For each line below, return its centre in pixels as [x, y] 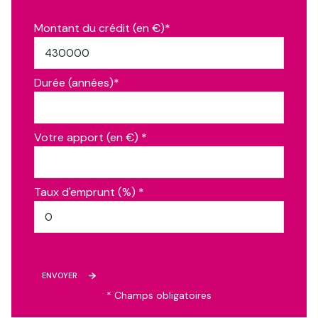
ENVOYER [60, 276]
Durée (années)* [77, 83]
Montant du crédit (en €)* [102, 28]
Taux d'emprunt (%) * [89, 192]
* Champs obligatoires [159, 295]
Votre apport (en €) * [91, 138]
